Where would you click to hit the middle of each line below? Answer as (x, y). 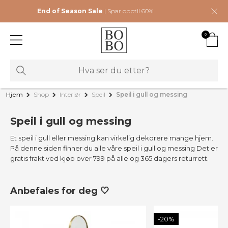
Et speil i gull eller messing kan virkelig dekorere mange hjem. (112, 138)
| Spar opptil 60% (129, 11)
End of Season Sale (70, 11)
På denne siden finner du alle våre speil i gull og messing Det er (114, 148)
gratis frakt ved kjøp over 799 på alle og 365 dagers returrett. (109, 158)
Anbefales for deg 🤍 (60, 191)
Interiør (70, 94)
